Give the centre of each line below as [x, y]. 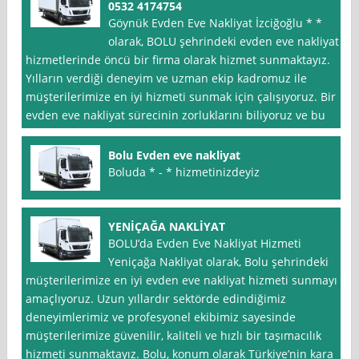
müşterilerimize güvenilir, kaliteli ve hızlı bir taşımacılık [174, 336]
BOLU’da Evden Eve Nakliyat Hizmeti [205, 244]
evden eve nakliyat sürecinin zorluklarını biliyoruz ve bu [176, 115]
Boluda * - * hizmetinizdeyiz [184, 172]
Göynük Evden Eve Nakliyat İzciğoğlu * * [216, 23]
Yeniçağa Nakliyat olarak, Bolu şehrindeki [219, 262]
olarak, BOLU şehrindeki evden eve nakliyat [224, 42]
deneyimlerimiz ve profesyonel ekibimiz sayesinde [161, 317]
